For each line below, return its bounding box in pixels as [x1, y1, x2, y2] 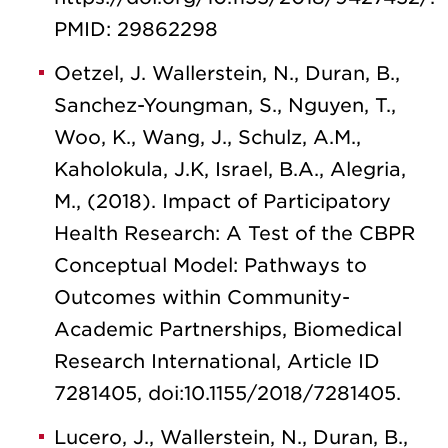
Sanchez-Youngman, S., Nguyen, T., [54, 93, 396, 117]
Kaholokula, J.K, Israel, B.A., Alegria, [54, 157, 406, 181]
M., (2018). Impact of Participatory [54, 189, 391, 213]
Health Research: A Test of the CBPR [54, 221, 415, 245]
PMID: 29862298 [54, 17, 218, 41]
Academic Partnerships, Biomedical [54, 317, 402, 341]
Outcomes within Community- [54, 285, 350, 309]
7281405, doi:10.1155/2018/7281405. [54, 381, 401, 405]
